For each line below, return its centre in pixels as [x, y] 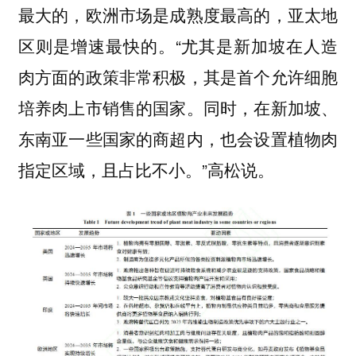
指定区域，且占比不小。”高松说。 [146, 170]
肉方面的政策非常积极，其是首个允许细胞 [178, 77]
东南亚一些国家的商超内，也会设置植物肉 [178, 139]
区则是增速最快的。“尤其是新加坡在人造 [178, 46]
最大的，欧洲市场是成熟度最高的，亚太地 [178, 15]
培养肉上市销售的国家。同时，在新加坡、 [178, 108]
